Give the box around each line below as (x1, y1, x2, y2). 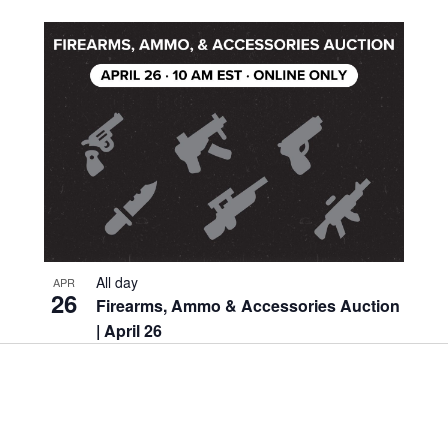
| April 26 (95, 318, 162, 342)
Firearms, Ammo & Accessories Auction (95, 293, 400, 317)
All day (95, 271, 138, 292)
